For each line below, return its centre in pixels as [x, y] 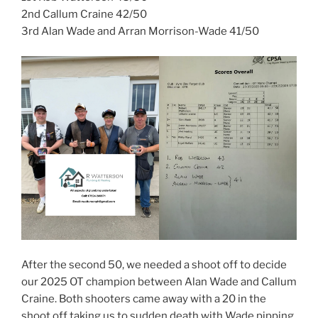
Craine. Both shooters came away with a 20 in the [144, 298]
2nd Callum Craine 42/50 [84, 15]
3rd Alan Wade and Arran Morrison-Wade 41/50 [140, 32]
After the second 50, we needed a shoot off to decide [154, 264]
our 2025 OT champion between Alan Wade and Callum [159, 281]
